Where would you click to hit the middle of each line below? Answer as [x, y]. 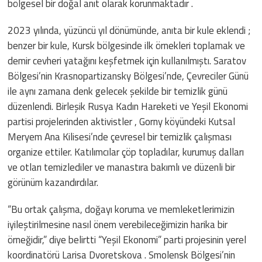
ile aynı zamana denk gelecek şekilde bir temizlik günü [118, 91]
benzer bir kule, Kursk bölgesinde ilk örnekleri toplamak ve [127, 45]
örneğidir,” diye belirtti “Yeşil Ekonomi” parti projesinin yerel [127, 239]
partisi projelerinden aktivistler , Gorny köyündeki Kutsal [122, 121]
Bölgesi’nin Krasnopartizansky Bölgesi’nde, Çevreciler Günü [128, 76]
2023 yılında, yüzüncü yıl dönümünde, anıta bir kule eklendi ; [129, 30]
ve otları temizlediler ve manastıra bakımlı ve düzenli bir [122, 167]
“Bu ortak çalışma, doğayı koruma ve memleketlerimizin [121, 209]
